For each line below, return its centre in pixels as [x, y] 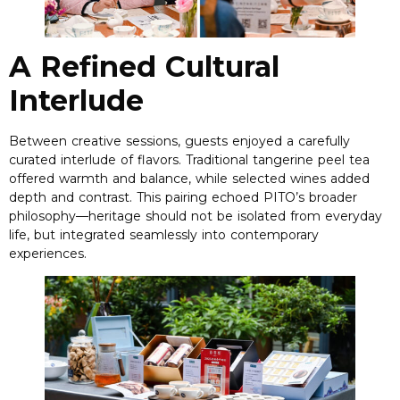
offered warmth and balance [99, 179]
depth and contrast [69, 198]
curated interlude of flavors [94, 160]
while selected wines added [283, 179]
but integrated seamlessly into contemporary [176, 235]
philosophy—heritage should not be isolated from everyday [196, 217]
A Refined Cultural [144, 67]
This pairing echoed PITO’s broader [247, 198]
